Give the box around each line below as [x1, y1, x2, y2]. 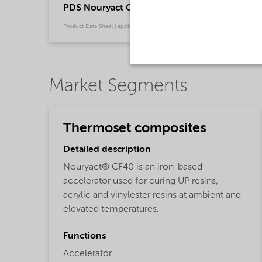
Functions [63, 231, 106, 241]
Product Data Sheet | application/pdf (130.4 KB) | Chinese [63, 23, 210, 29]
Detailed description [63, 144, 151, 154]
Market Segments [49, 77, 187, 95]
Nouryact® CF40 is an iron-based [63, 162, 202, 172]
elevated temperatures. [63, 204, 159, 214]
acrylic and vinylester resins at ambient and [63, 190, 241, 200]
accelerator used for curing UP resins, [63, 176, 218, 186]
